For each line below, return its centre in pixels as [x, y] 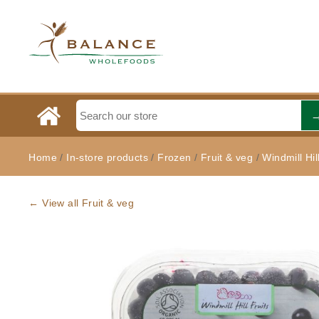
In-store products [109, 157]
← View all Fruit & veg [82, 203]
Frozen [174, 157]
